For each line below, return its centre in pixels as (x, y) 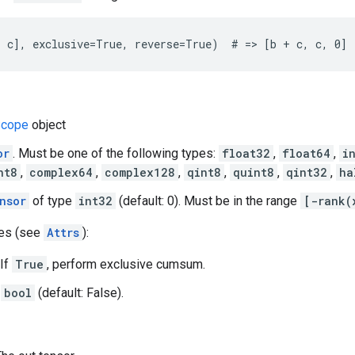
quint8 (254, 172)
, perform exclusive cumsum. (126, 264)
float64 (306, 153)
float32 (246, 153)
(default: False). (79, 293)
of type (52, 201)
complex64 (61, 172)
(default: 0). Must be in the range (208, 201)
